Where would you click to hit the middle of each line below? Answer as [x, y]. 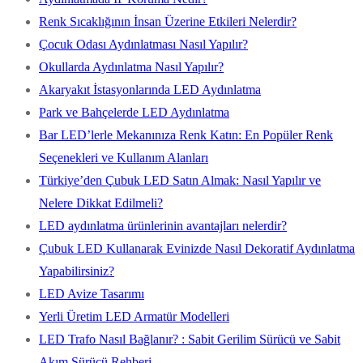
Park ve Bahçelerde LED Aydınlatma [134, 112]
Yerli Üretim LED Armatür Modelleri [134, 316]
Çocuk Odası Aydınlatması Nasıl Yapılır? [143, 44]
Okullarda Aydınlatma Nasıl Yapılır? [131, 66]
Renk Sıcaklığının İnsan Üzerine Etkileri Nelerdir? [168, 21]
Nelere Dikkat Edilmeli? [101, 203]
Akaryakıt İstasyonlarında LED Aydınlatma [150, 89]
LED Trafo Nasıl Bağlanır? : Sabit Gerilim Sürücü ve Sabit [190, 339]
